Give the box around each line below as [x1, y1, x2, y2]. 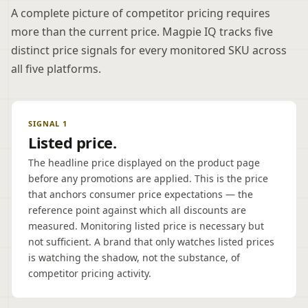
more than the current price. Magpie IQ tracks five [11, 24, 273, 39]
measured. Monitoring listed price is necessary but [28, 219, 264, 232]
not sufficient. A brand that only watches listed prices [28, 235, 274, 248]
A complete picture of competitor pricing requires [11, 5, 270, 21]
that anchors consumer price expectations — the [28, 188, 253, 201]
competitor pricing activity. [28, 267, 151, 280]
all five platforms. [11, 61, 101, 76]
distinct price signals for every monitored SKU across [11, 43, 287, 58]
